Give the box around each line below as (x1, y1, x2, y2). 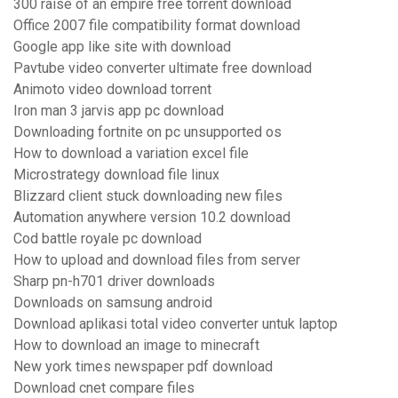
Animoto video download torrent (13, 81, 211, 99)
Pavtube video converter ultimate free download (13, 60, 312, 77)
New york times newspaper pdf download (13, 358, 273, 376)
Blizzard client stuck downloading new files (13, 187, 283, 205)
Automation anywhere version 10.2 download (13, 209, 291, 227)
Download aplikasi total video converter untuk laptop (13, 315, 338, 333)
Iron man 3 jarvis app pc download (13, 102, 224, 120)
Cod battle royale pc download (13, 230, 202, 248)
